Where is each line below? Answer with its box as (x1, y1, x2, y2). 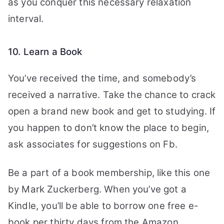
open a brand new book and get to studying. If (8, 105, 216, 117)
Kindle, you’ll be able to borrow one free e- (8, 200, 199, 211)
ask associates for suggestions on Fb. (8, 138, 177, 150)
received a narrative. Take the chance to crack (8, 89, 216, 100)
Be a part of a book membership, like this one (8, 167, 210, 178)
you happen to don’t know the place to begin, (8, 122, 209, 133)
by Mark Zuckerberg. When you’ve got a (8, 183, 186, 195)
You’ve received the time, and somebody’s (8, 72, 196, 84)
